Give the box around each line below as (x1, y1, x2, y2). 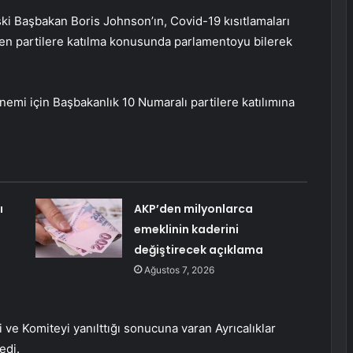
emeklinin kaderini (133, 221, 239, 238)
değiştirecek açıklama (133, 242, 263, 258)
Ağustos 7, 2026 (143, 264, 214, 277)
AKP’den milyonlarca (133, 201, 253, 217)
